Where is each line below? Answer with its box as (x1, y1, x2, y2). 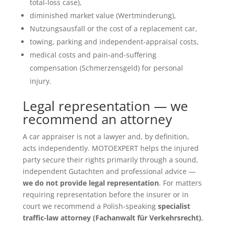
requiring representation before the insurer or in (22, 189, 189, 199)
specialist (157, 201, 190, 211)
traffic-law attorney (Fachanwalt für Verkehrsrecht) (22, 212, 201, 222)
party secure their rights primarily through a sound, (22, 154, 198, 164)
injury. (29, 76, 51, 86)
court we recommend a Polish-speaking (22, 201, 158, 211)
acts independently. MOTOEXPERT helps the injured (22, 143, 199, 153)
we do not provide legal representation (22, 178, 159, 188)
